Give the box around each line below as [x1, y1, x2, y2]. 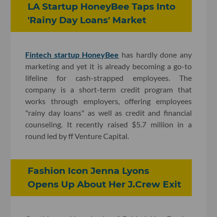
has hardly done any [119, 50, 192, 59]
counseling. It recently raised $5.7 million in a [25, 120, 192, 129]
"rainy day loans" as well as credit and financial [25, 108, 192, 117]
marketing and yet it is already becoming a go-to [25, 62, 192, 71]
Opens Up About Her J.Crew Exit [28, 179, 182, 190]
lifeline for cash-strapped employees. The [25, 73, 192, 82]
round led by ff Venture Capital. [25, 131, 129, 140]
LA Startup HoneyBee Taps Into [28, 1, 176, 13]
